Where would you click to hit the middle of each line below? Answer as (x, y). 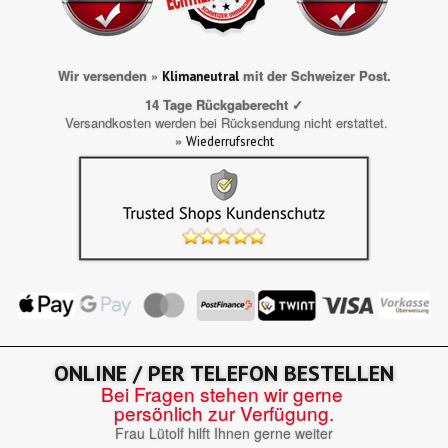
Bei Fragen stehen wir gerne (224, 393)
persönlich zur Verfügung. (224, 412)
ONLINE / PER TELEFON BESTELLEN (224, 372)
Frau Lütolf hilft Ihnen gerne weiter (224, 432)
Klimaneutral (200, 76)
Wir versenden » (109, 75)
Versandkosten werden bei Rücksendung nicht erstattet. (224, 122)
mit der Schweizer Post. (314, 75)
